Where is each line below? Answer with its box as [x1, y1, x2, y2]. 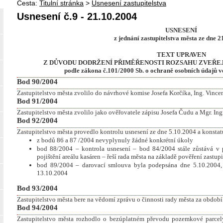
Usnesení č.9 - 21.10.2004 [17, 11, 137, 22]
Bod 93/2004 [17, 184, 58, 193]
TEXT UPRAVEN [156, 51, 206, 58]
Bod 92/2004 [17, 116, 58, 124]
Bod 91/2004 [17, 97, 58, 105]
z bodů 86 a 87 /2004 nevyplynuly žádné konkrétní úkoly [37, 136, 193, 144]
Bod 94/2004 [17, 204, 58, 212]
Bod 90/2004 [17, 78, 58, 86]
